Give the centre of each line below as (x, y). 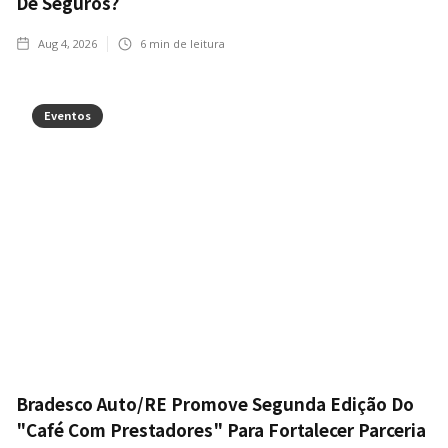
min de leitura (185, 44)
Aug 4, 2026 (67, 44)
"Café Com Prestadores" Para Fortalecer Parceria (221, 430)
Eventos (67, 115)
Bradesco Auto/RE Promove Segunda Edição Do (215, 404)
